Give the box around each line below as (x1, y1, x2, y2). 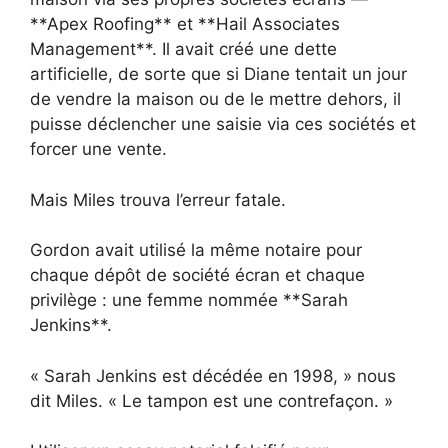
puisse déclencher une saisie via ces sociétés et (30, 114, 416, 135)
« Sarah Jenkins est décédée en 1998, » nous (30, 365, 396, 386)
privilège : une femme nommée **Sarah (30, 290, 348, 311)
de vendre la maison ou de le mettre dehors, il (30, 89, 401, 110)
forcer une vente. (30, 139, 167, 160)
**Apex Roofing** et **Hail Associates (30, 14, 340, 35)
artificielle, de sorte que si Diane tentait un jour (30, 64, 407, 85)
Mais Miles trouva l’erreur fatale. (30, 189, 286, 210)
